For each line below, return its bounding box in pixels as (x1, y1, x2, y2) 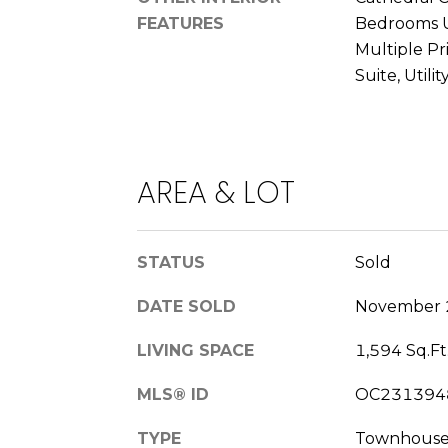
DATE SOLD (137, 296, 236, 316)
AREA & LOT (137, 171, 295, 214)
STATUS (137, 252, 205, 272)
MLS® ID (137, 384, 209, 404)
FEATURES (137, 14, 224, 33)
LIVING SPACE (137, 340, 254, 360)
